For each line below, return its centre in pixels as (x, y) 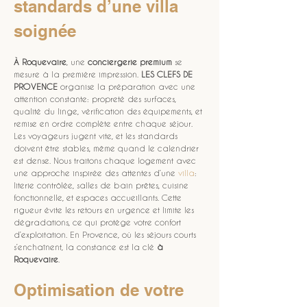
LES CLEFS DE (168, 74)
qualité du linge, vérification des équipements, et (109, 111)
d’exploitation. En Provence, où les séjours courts (106, 234)
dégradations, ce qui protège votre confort (99, 222)
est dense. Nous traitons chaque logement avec (106, 160)
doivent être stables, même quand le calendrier (108, 148)
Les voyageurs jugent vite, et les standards (97, 136)
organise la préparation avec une (128, 86)
